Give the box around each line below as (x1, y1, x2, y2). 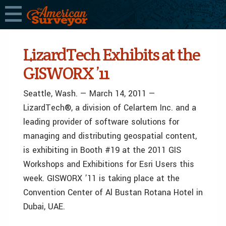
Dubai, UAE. (23, 201, 65, 212)
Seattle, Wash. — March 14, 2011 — (23, 88, 155, 99)
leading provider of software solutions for (23, 116, 179, 128)
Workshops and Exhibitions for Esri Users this (23, 158, 194, 170)
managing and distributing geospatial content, (23, 130, 197, 142)
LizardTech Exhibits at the (23, 43, 200, 66)
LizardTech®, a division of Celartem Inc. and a (23, 102, 196, 114)
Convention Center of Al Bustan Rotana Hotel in (23, 187, 203, 198)
